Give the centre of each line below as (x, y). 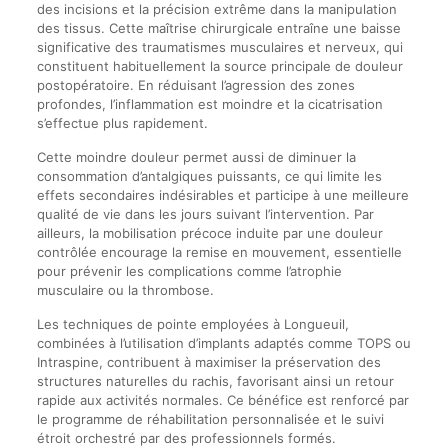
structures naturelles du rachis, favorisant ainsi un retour (215, 381)
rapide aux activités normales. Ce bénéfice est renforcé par (222, 400)
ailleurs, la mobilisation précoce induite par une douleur (209, 233)
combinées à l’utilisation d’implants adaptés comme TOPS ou (223, 343)
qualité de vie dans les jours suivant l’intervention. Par (205, 214)
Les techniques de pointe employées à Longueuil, (192, 324)
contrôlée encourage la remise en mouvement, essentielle (219, 252)
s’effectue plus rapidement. (122, 123)
